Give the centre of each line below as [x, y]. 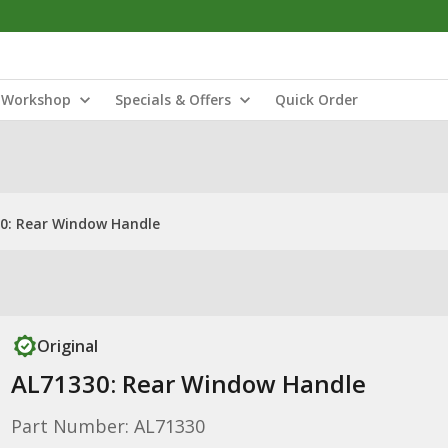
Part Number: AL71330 [107, 426]
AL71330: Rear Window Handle [188, 383]
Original [67, 346]
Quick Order [316, 99]
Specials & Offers [173, 99]
